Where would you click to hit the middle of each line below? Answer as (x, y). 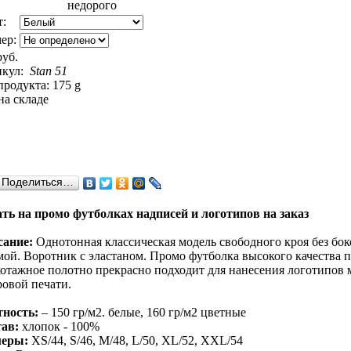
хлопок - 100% (59, 326)
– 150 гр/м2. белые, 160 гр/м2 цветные (142, 312)
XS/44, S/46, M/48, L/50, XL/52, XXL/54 (136, 340)
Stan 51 (49, 71)
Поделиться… (38, 182)
